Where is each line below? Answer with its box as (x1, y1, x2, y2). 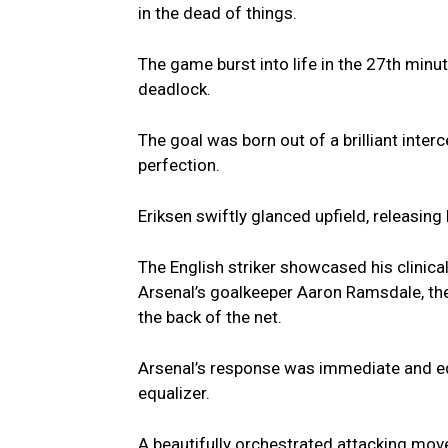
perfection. (138, 155, 220, 176)
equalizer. (138, 383, 210, 404)
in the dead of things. (138, 3, 297, 24)
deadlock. (138, 79, 211, 100)
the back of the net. (138, 307, 282, 328)
